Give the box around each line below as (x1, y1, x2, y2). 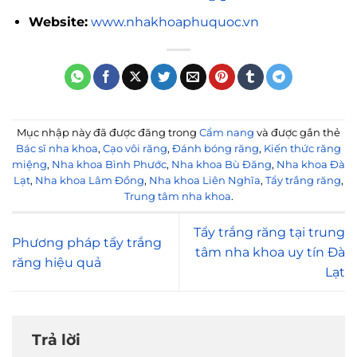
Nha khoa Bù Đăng (171, 159, 272, 171)
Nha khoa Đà (277, 159, 345, 171)
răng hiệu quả (12, 254, 101, 270)
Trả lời (32, 330, 80, 350)
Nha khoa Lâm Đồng (35, 175, 144, 187)
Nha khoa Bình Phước (52, 159, 167, 171)
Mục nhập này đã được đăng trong (17, 127, 199, 139)
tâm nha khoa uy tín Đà (195, 245, 345, 261)
